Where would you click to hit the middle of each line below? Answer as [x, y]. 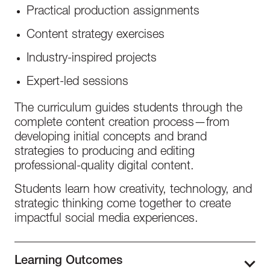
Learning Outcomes [68, 262]
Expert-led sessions [77, 83]
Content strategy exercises [96, 36]
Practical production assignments [113, 12]
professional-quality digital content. [104, 167]
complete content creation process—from [122, 124]
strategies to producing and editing [105, 152]
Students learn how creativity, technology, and [133, 190]
